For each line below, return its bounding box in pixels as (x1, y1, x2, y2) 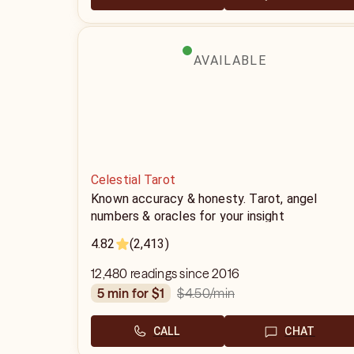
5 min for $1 (104, 285, 165, 301)
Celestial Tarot (91, 172, 175, 187)
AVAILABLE (194, 53, 266, 68)
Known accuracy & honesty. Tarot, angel (91, 191, 318, 206)
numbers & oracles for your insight (91, 209, 284, 224)
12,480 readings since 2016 (91, 265, 240, 281)
